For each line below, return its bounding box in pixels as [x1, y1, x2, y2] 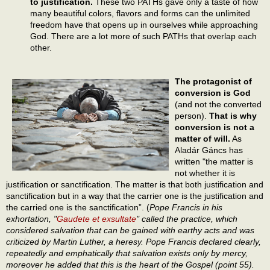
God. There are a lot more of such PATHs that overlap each [30, 31, 257, 41]
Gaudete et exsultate [57, 214, 136, 224]
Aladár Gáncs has [175, 145, 243, 155]
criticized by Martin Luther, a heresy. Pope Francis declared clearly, [6, 237, 261, 247]
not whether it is [175, 168, 235, 178]
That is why [209, 111, 257, 121]
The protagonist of [175, 77, 252, 87]
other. [30, 42, 52, 52]
